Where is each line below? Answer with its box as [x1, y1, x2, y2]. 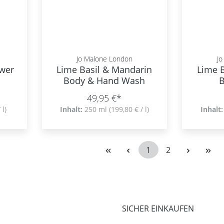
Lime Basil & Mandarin [56, 63, 152, 75]
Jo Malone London [76, 54, 132, 63]
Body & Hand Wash [63, 74, 145, 86]
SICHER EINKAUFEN [122, 203, 194, 214]
